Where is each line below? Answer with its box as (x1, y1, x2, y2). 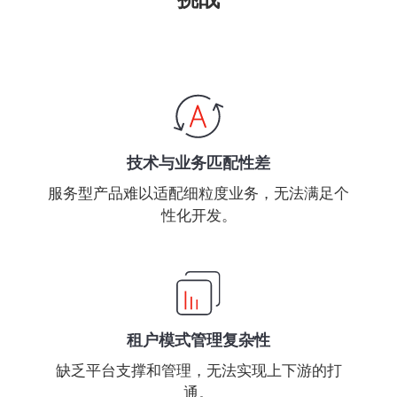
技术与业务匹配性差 (127, 154, 270, 173)
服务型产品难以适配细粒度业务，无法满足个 (48, 185, 349, 203)
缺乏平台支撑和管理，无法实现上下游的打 (55, 362, 342, 379)
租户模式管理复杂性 (127, 331, 270, 350)
